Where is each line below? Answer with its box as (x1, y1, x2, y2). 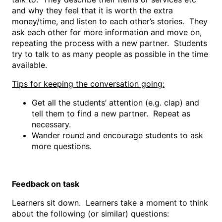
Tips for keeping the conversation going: (12, 79, 165, 89)
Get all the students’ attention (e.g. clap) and (32, 98, 199, 108)
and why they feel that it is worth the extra (12, 5, 173, 16)
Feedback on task (12, 179, 79, 189)
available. (12, 60, 47, 70)
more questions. (32, 141, 92, 152)
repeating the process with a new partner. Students (12, 38, 207, 49)
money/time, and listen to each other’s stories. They (12, 16, 208, 27)
